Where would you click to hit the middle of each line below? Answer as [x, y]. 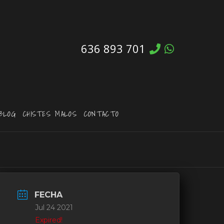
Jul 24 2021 [54, 208]
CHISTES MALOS [50, 114]
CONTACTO [101, 114]
